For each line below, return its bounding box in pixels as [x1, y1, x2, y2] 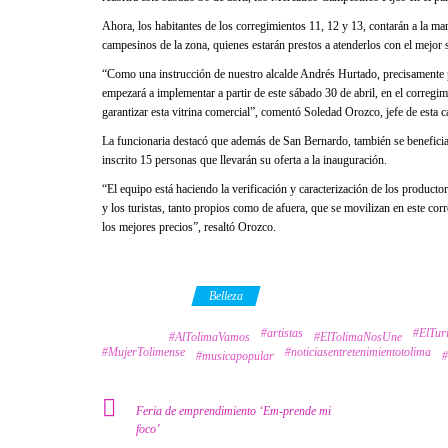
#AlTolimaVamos [169, 329, 250, 344]
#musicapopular [196, 348, 274, 363]
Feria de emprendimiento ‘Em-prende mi [136, 403, 331, 418]
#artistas [261, 325, 303, 340]
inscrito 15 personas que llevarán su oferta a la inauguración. [102, 152, 387, 167]
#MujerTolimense [102, 344, 185, 359]
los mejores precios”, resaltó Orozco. [102, 219, 276, 234]
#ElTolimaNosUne [314, 329, 402, 344]
